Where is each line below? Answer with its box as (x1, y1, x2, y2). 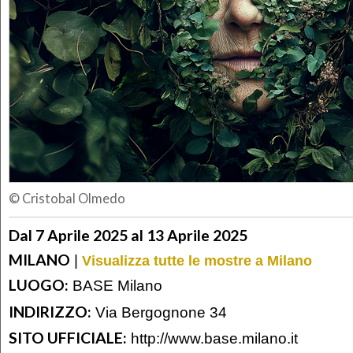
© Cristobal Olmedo (9, 191, 125, 207)
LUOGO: (9, 276, 69, 295)
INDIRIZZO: (9, 302, 91, 321)
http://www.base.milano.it (131, 329, 298, 347)
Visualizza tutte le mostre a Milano (82, 252, 312, 269)
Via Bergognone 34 (91, 303, 227, 321)
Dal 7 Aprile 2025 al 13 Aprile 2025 (9, 225, 247, 244)
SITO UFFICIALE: (9, 329, 127, 347)
